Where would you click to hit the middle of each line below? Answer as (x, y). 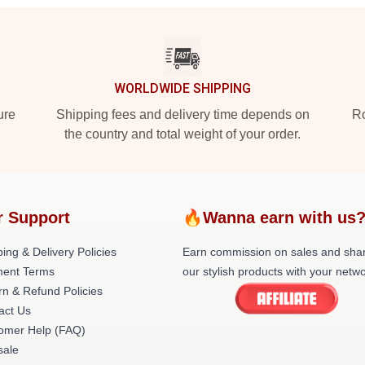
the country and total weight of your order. (182, 134)
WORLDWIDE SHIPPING (182, 88)
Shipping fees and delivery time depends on (182, 114)
